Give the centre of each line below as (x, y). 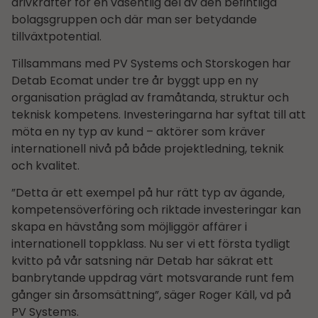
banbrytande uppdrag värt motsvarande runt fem (153, 278)
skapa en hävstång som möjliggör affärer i (129, 227)
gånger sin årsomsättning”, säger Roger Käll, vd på (151, 295)
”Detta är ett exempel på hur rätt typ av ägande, (148, 193)
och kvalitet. (45, 166)
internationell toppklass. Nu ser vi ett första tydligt (151, 244)
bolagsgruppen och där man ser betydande (134, 19)
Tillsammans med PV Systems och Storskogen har (151, 64)
